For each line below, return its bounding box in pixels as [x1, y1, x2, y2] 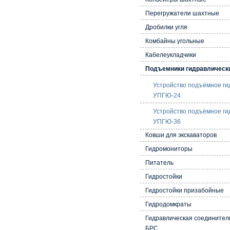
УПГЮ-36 [153, 118, 181, 125]
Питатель [145, 159, 174, 166]
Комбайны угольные [145, 37, 205, 45]
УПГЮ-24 [153, 91, 181, 99]
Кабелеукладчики [145, 51, 197, 59]
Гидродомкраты [145, 200, 192, 208]
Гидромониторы [145, 145, 193, 152]
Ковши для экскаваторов [145, 131, 217, 139]
